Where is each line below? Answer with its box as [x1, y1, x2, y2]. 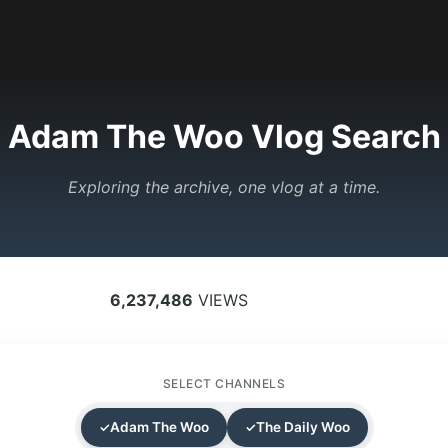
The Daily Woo [255, 419, 350, 435]
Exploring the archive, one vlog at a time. [68, 177, 380, 197]
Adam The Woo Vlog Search [7, 117, 441, 156]
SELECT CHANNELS [162, 376, 286, 391]
